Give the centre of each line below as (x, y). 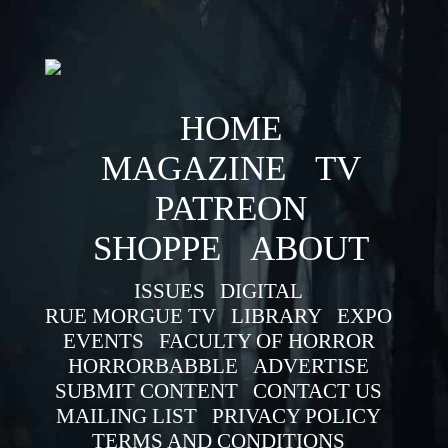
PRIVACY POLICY (297, 415)
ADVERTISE (311, 365)
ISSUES (170, 290)
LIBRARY (277, 315)
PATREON (231, 208)
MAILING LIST (127, 415)
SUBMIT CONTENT (147, 390)
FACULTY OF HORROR (266, 340)
